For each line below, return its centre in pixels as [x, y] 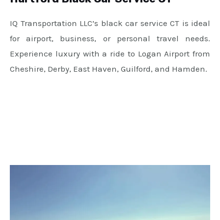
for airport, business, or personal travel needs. [110, 39]
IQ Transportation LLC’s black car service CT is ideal [110, 23]
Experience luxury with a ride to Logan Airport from [110, 54]
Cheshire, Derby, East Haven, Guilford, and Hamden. [109, 69]
